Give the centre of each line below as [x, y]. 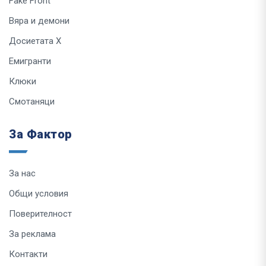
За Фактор [41, 134]
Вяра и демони [39, 20]
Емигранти [30, 61]
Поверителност [40, 213]
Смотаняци [32, 101]
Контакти [28, 254]
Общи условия [39, 193]
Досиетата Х [35, 41]
